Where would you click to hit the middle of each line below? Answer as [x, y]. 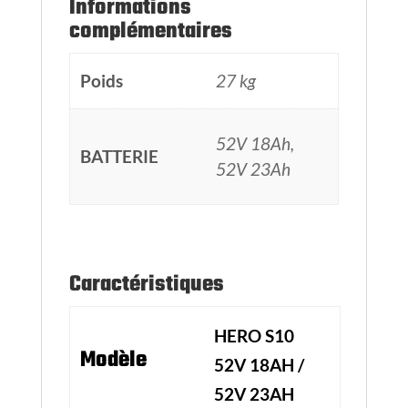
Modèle [113, 360]
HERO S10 [254, 336]
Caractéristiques [146, 285]
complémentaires [150, 31]
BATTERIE [119, 156]
